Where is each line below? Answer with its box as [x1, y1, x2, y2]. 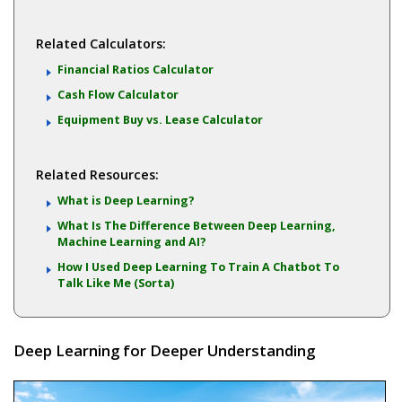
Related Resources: [35, 166, 159, 184]
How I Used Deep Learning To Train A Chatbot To [57, 259, 339, 275]
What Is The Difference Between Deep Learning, [57, 218, 336, 234]
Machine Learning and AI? [57, 234, 206, 250]
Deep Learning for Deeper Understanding [13, 340, 316, 362]
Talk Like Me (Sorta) [57, 275, 174, 292]
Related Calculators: [35, 34, 166, 52]
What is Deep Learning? [57, 193, 195, 209]
